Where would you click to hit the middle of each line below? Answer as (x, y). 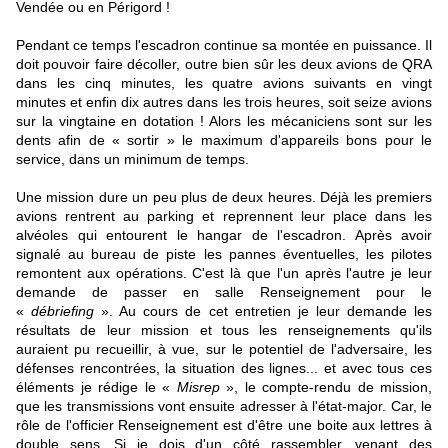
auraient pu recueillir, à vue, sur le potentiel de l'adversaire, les (224, 348)
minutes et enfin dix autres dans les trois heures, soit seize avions (224, 101)
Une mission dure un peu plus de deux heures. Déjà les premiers (224, 196)
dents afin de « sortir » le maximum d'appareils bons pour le (224, 139)
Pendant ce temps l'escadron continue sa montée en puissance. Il (224, 44)
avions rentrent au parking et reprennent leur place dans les (224, 215)
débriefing (63, 310)
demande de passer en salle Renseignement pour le (224, 291)
